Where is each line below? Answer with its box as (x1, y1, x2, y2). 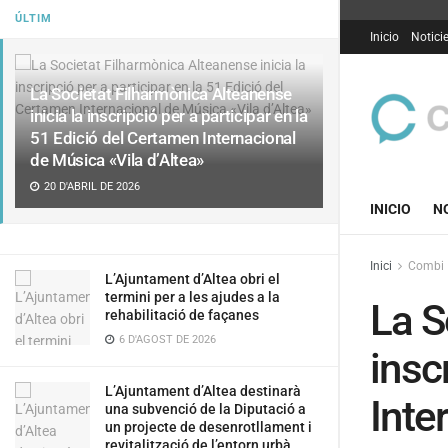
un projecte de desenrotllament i (105, 419, 312, 435)
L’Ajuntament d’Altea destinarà (105, 383, 301, 399)
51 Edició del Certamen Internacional (30, 128, 296, 148)
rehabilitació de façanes (105, 307, 259, 323)
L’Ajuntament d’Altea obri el (105, 271, 280, 287)
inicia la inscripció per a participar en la (30, 106, 308, 126)
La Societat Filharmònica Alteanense (30, 84, 293, 104)
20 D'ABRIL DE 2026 (41, 180, 140, 193)
